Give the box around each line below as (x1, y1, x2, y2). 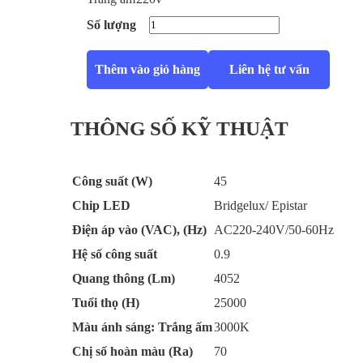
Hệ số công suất (72, 247, 157, 261)
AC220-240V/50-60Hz (214, 223, 334, 237)
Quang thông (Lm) (72, 271, 175, 285)
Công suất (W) (72, 174, 152, 188)
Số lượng (87, 18, 136, 32)
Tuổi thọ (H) (72, 296, 139, 310)
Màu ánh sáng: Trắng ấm (72, 320, 212, 334)
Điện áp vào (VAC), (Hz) (72, 223, 207, 237)
